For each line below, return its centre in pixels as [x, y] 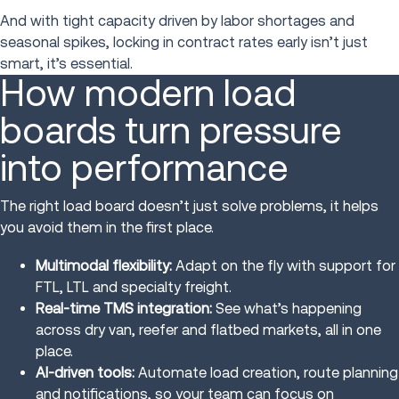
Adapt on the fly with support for [284, 266]
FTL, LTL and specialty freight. [134, 288]
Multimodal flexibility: [104, 266]
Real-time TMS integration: [124, 309]
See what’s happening [287, 309]
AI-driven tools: [85, 373]
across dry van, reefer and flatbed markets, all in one [208, 330]
